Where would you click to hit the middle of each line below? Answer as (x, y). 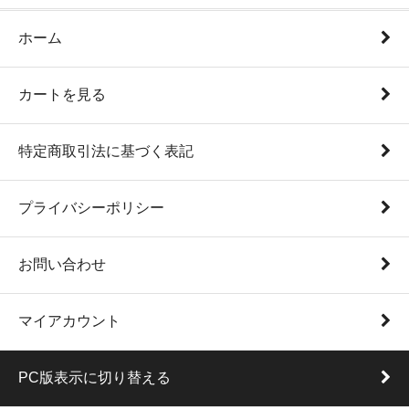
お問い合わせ (62, 265)
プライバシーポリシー (91, 208)
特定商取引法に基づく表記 (106, 152)
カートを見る (62, 95)
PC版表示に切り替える (94, 378)
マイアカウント (69, 321)
